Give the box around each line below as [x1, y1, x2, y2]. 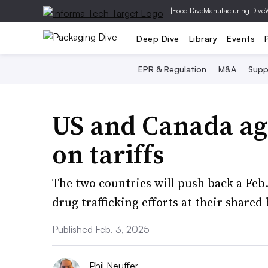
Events [227, 33, 255, 44]
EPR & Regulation [138, 64, 206, 74]
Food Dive [172, 6, 203, 15]
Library [188, 33, 217, 44]
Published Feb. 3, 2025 [52, 223, 150, 235]
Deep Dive [136, 33, 179, 44]
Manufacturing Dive [203, 6, 265, 15]
